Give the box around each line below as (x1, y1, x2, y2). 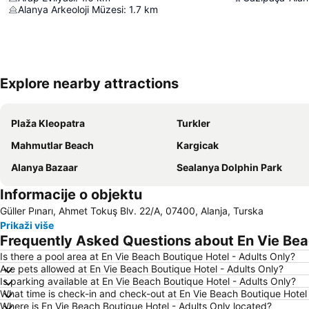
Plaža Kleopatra (11, 117, 85, 129)
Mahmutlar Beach (11, 139, 94, 151)
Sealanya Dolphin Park (177, 161, 282, 173)
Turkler (177, 117, 210, 129)
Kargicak (177, 139, 219, 151)
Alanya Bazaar (11, 161, 78, 173)
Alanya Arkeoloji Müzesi (18, 3, 123, 15)
